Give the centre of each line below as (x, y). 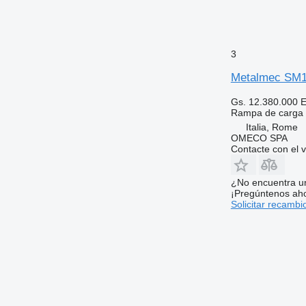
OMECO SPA (259, 138)
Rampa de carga (267, 112)
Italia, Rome (272, 127)
